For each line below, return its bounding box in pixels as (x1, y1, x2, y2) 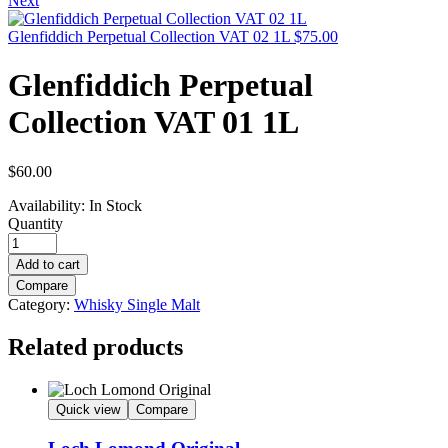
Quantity (8, 214, 63, 232)
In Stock (85, 196, 142, 214)
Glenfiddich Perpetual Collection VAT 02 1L (8, 28, 290, 45)
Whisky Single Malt (74, 295, 200, 313)
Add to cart (16, 256, 80, 272)
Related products (8, 333, 183, 360)
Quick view (56, 401, 120, 417)
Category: (8, 295, 74, 313)
